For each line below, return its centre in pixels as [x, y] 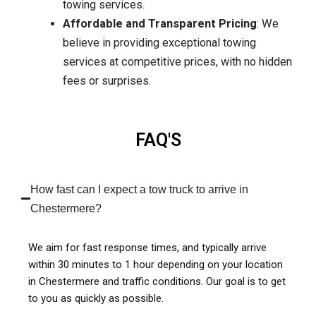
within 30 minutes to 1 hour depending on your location [156, 264]
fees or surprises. [107, 80]
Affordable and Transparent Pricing [160, 23]
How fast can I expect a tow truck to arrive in [140, 189]
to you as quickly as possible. [96, 298]
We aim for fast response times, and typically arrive [147, 247]
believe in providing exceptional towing [160, 42]
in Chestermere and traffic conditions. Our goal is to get [157, 281]
